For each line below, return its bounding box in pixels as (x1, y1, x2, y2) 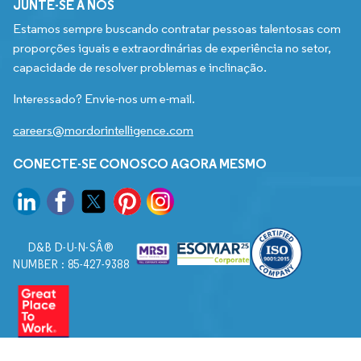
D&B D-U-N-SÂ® (27, 241, 114, 255)
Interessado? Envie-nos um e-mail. (13, 91, 195, 107)
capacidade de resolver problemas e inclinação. (13, 60, 267, 76)
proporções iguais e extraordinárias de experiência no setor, (13, 40, 331, 56)
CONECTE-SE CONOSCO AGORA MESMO (13, 156, 267, 172)
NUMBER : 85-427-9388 (13, 258, 129, 272)
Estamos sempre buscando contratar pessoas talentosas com (13, 21, 341, 37)
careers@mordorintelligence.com (13, 122, 193, 139)
